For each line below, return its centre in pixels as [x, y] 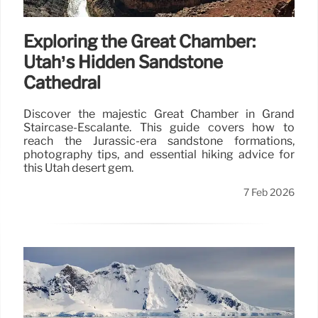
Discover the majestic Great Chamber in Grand [159, 114]
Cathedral [62, 83]
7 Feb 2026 [269, 193]
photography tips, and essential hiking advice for [159, 155]
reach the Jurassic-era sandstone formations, [159, 141]
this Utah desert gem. [78, 168]
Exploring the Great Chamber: [139, 42]
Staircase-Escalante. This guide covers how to [159, 128]
